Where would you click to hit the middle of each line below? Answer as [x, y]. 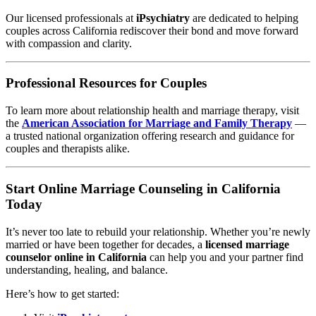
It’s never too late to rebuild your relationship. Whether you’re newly [158, 231]
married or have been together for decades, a [105, 244]
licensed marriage [247, 244]
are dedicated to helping [244, 18]
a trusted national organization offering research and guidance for [150, 136]
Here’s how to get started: [62, 293]
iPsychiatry [163, 18]
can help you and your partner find [225, 257]
